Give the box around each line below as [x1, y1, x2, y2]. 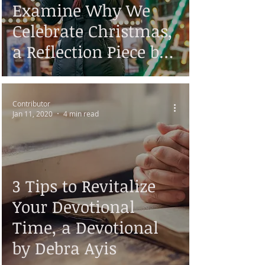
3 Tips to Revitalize [12, 174, 156, 197]
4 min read [63, 109, 99, 118]
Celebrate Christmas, [12, 20, 173, 42]
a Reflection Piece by [12, 40, 168, 63]
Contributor [12, 98, 50, 108]
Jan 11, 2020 [12, 109, 53, 118]
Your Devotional [12, 195, 135, 218]
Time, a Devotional [12, 216, 159, 238]
